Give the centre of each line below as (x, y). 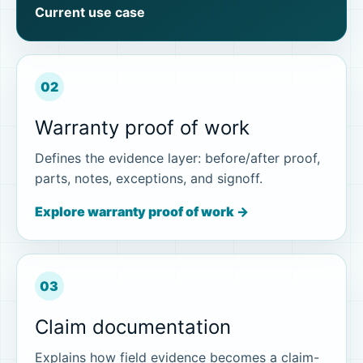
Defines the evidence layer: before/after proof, (177, 158)
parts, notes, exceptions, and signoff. (148, 179)
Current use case (90, 13)
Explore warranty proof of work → (141, 212)
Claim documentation (132, 327)
